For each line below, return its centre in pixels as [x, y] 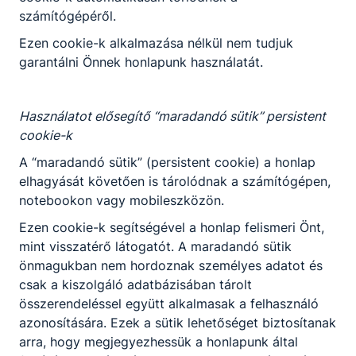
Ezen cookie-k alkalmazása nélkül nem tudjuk [156, 43]
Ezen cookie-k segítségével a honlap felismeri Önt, [172, 227]
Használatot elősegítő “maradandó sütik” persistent [172, 116]
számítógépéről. [68, 15]
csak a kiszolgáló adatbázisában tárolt [135, 284]
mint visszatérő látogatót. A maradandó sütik [155, 246]
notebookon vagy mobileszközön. [122, 200]
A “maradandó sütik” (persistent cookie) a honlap [167, 162]
